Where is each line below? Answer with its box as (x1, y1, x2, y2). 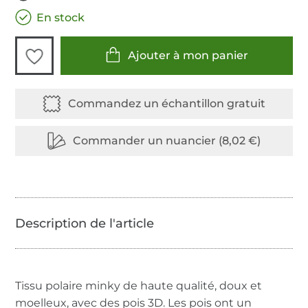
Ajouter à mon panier (127, 49, 248, 63)
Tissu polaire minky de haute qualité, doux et (15, 278, 263, 292)
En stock (36, 10, 85, 24)
